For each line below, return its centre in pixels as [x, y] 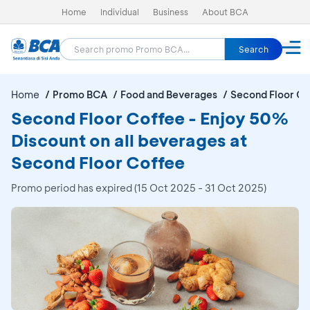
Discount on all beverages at [129, 140]
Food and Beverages [169, 94]
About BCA [225, 12]
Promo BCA [80, 94]
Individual [120, 12]
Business [171, 12]
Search [254, 49]
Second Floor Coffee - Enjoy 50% [150, 118]
